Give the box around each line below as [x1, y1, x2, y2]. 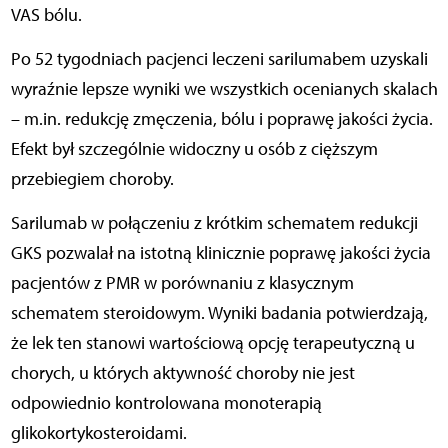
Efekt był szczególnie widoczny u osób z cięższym [10, 137, 378, 160]
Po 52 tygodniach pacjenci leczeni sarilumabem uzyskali [10, 47, 428, 70]
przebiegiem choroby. [10, 167, 174, 190]
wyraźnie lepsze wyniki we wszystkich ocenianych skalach [10, 77, 438, 100]
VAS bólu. [10, 3, 82, 26]
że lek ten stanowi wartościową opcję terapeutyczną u [10, 331, 415, 354]
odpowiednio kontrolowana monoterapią [10, 391, 322, 414]
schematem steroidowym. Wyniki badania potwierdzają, [10, 301, 428, 324]
